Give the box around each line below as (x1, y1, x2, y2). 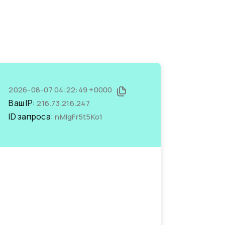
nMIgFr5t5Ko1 (55, 111, 103, 122)
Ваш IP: (9, 97, 37, 108)
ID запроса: (9, 111, 55, 122)
